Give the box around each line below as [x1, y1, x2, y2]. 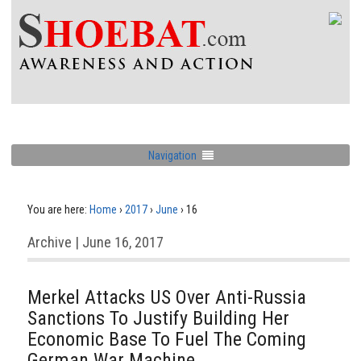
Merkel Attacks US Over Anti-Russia [27, 286, 306, 309]
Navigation [147, 148, 197, 162]
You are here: [27, 203, 87, 216]
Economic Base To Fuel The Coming [27, 328, 306, 351]
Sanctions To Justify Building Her [27, 307, 289, 330]
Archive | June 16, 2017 [27, 234, 164, 251]
